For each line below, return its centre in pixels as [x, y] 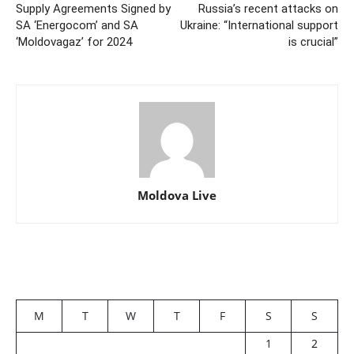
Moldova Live [177, 195]
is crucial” [313, 41]
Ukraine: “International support [259, 25]
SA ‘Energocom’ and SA [77, 25]
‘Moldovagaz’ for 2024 [74, 41]
